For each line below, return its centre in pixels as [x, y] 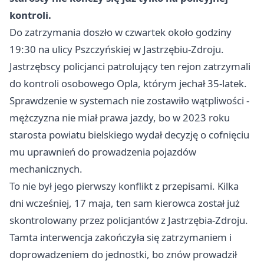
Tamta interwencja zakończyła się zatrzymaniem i [121, 237]
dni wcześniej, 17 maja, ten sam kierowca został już [125, 203]
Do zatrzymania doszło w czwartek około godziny [121, 32]
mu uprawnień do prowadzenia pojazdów [103, 152]
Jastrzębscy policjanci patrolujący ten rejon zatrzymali [130, 66]
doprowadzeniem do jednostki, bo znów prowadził [123, 254]
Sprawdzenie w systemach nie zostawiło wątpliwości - [129, 100]
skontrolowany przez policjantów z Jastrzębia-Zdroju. [129, 220]
